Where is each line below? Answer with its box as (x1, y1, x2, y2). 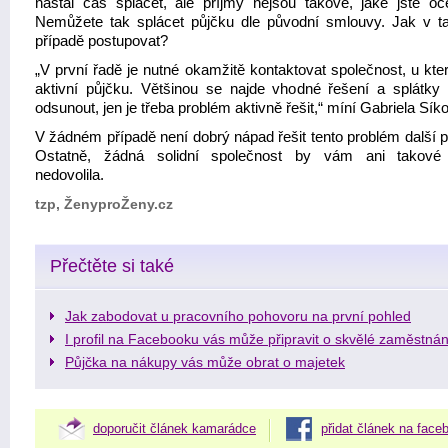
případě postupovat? (35, 33, 168, 49)
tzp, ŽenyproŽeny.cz (35, 196, 173, 212)
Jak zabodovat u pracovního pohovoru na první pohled (65, 309, 411, 324)
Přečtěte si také (50, 256, 174, 276)
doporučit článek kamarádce (93, 421, 256, 436)
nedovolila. (35, 167, 104, 183)
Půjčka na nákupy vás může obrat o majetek (65, 355, 345, 370)
